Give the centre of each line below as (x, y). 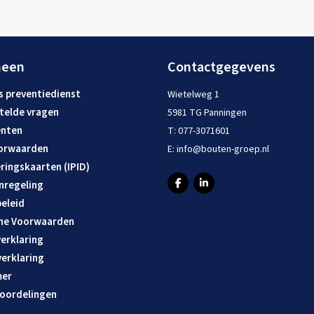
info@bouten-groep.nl (223, 149)
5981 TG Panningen (207, 113)
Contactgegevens (221, 67)
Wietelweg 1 (193, 95)
